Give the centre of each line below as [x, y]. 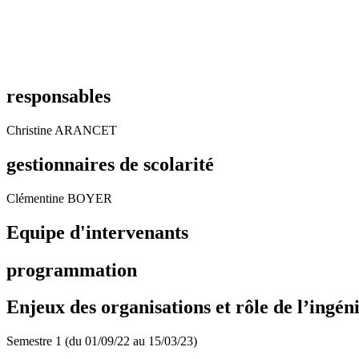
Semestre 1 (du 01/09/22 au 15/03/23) [102, 341]
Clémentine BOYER [59, 198]
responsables [58, 96]
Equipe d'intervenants [97, 232]
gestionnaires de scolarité [110, 164]
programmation [72, 270]
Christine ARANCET [62, 130]
